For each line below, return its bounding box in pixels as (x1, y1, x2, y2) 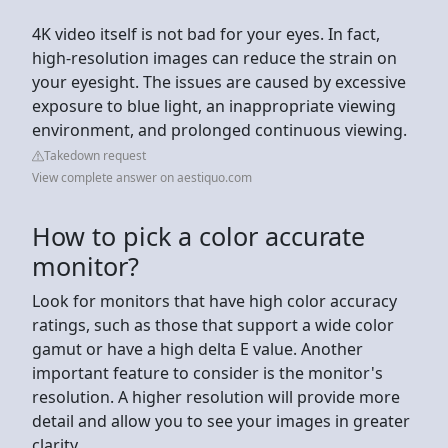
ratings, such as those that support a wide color (32, 313, 394, 336)
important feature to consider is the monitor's (32, 361, 383, 384)
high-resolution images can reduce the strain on (32, 46, 397, 69)
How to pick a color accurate (32, 218, 365, 253)
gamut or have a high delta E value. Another (32, 337, 363, 360)
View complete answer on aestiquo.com (32, 168, 252, 186)
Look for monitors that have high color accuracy (32, 289, 397, 312)
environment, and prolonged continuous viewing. (32, 118, 407, 141)
